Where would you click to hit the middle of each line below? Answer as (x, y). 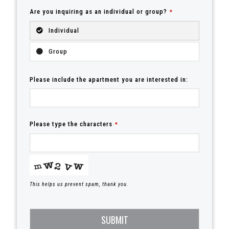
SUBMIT (114, 220)
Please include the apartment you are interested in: (109, 80)
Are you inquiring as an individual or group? (98, 12)
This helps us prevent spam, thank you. (79, 185)
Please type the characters (71, 124)
